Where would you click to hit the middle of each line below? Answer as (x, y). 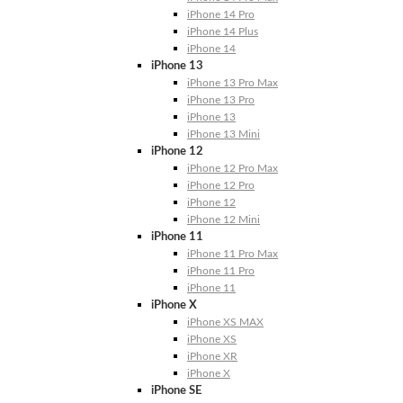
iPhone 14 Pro (221, 14)
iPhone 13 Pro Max (233, 83)
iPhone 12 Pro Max (233, 168)
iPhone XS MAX (225, 322)
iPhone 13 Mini (224, 134)
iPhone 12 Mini (224, 219)
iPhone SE (176, 391)
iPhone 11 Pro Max (233, 254)
